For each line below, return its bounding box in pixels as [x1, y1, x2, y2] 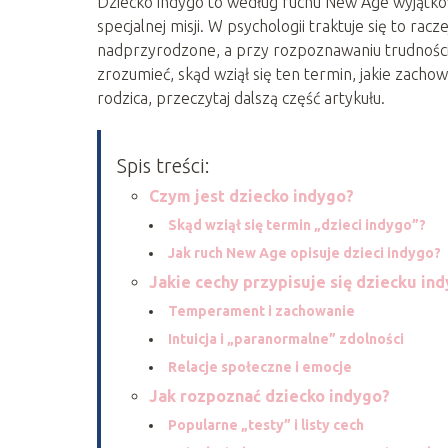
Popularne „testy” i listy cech [168, 416, 364, 433]
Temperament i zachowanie [168, 302, 355, 319]
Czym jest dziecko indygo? [149, 186, 354, 205]
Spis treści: [117, 153, 210, 177]
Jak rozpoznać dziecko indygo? [149, 386, 390, 405]
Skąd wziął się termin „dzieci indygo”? [168, 216, 426, 233]
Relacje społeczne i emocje [168, 358, 352, 375]
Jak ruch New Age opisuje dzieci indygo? [168, 244, 441, 261]
